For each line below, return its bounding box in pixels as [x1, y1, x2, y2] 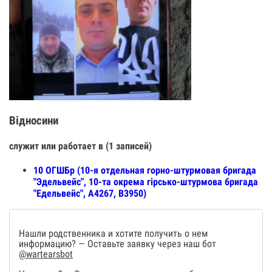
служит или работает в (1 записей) [9, 140, 152, 152]
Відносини [9, 114, 58, 127]
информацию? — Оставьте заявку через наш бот [19, 238, 216, 250]
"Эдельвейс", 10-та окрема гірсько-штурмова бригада [33, 176, 258, 188]
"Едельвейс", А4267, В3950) [33, 188, 146, 200]
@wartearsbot [19, 248, 73, 260]
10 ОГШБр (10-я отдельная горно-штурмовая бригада [33, 165, 256, 177]
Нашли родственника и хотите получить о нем [19, 228, 208, 240]
